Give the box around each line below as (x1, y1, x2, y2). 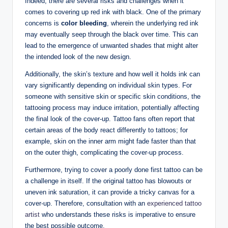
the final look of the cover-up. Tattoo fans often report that (25, 115, 195, 123)
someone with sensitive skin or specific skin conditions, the (25, 92, 201, 100)
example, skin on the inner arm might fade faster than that (25, 137, 196, 145)
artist (25, 210, 40, 218)
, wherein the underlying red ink (107, 19, 198, 27)
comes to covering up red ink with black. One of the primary (25, 8, 201, 16)
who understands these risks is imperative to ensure (40, 210, 195, 218)
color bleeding (61, 19, 107, 27)
